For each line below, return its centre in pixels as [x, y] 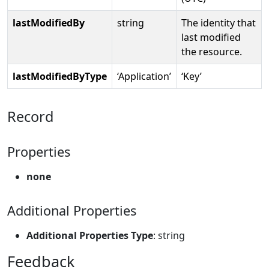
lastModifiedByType [60, 76]
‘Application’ [144, 76]
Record [30, 116]
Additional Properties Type [90, 235]
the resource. [212, 51]
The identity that [219, 23]
